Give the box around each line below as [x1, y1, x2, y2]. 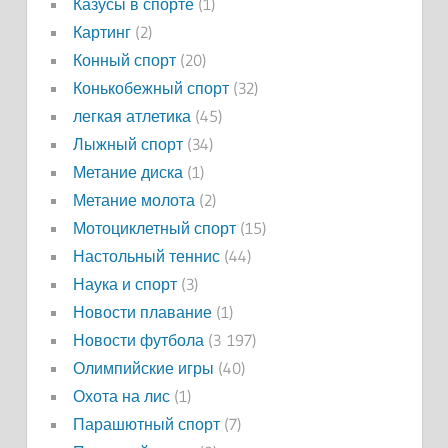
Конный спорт [72, 49, 176, 70]
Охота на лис [72, 385, 170, 406]
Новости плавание [72, 301, 212, 322]
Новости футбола [72, 329, 204, 350]
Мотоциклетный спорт [72, 217, 236, 238]
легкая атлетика [72, 105, 191, 126]
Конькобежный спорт [72, 77, 229, 98]
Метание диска [72, 161, 183, 182]
